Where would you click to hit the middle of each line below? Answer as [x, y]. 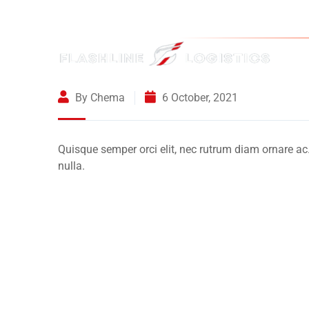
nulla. [71, 166]
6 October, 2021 [199, 98]
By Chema [99, 98]
